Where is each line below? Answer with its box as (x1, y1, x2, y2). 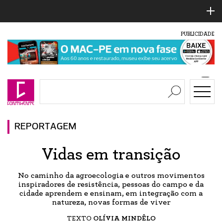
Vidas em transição (42, 146, 180, 163)
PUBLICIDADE (181, 31, 215, 37)
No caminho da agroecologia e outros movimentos (17, 171, 205, 179)
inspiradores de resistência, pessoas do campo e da (18, 180, 204, 188)
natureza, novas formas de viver (52, 198, 170, 206)
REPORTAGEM (14, 121, 76, 132)
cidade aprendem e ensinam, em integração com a (19, 189, 203, 197)
